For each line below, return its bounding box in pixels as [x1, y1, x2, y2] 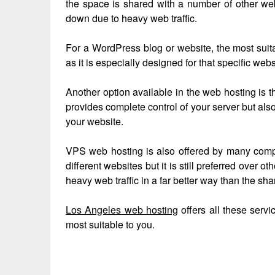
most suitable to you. [66, 217, 155, 231]
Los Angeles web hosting [66, 202, 178, 217]
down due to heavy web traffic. [66, 10, 197, 25]
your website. [66, 114, 123, 128]
